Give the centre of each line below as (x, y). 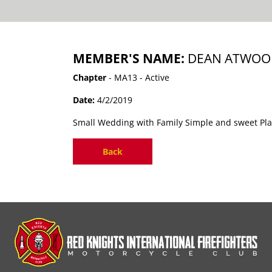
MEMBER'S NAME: (131, 58)
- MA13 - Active (138, 77)
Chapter (90, 77)
